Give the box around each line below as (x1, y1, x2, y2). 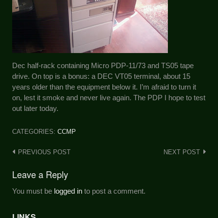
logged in (54, 187, 82, 196)
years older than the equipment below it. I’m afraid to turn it (12, 82, 196, 91)
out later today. (12, 104, 58, 112)
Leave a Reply (12, 167, 68, 181)
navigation (12, 161, 55, 174)
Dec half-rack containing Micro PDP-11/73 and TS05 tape (12, 61, 194, 70)
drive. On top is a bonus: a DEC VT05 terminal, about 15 (12, 72, 190, 80)
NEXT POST (163, 148, 200, 156)
